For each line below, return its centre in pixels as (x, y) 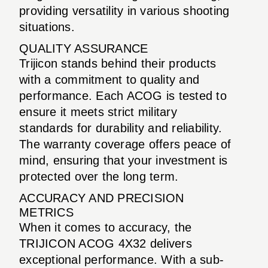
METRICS (46, 212)
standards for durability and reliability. (121, 128)
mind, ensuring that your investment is (124, 160)
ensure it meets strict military (98, 112)
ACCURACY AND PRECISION (102, 198)
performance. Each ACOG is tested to (123, 95)
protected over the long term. (99, 176)
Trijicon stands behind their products (118, 63)
